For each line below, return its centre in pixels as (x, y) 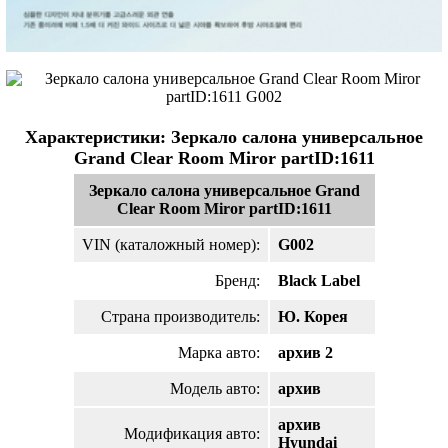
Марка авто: (218, 352)
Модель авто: (214, 388)
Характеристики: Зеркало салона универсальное (224, 137)
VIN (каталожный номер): (170, 244)
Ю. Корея (312, 316)
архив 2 (305, 352)
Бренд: (237, 280)
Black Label (318, 280)
